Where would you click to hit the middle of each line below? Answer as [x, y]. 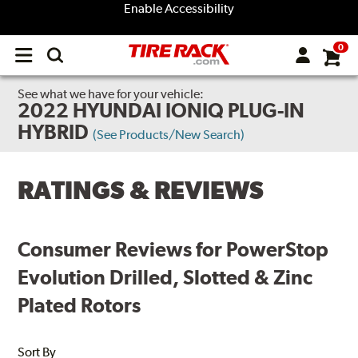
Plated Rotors [80, 305]
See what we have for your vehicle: [111, 94]
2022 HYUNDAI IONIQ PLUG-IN [161, 110]
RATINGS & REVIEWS [141, 191]
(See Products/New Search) [169, 135]
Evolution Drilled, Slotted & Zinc [165, 277]
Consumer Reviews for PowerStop [173, 249]
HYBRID [54, 132]
